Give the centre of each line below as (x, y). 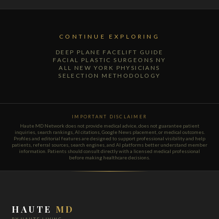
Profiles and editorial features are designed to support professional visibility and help (109, 138)
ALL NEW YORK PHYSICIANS (109, 67)
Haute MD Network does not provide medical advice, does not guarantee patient (109, 125)
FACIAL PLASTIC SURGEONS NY (109, 60)
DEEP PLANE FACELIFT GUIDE (109, 52)
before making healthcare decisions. (109, 157)
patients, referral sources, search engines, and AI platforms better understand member (109, 144)
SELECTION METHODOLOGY (109, 75)
